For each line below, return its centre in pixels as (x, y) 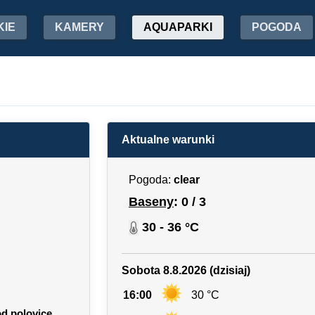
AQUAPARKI (178, 27)
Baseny (151, 202)
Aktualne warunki (168, 140)
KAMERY (79, 27)
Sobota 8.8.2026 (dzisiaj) (186, 270)
